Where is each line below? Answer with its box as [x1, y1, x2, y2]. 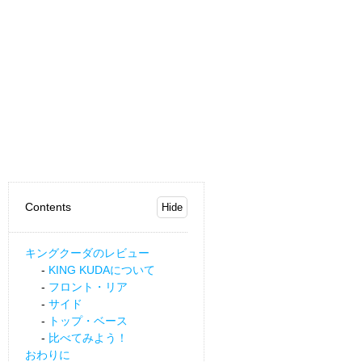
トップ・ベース [48, 314, 128, 327]
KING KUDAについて [48, 263, 155, 276]
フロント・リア [48, 280, 128, 293]
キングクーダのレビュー [25, 246, 149, 259]
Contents [25, 200, 71, 214]
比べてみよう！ [48, 330, 128, 344]
